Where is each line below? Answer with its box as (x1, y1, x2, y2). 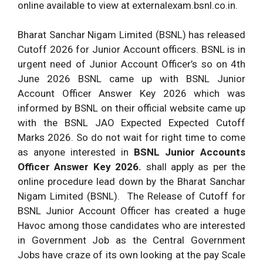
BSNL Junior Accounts (134, 146, 245, 158)
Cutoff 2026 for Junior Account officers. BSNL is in (18, 43, 245, 55)
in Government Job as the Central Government (18, 234, 245, 246)
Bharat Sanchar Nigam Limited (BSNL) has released (18, 29, 245, 41)
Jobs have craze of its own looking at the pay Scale (18, 249, 245, 261)
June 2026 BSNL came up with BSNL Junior (18, 73, 245, 85)
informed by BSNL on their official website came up (18, 102, 245, 114)
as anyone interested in (18, 146, 134, 158)
